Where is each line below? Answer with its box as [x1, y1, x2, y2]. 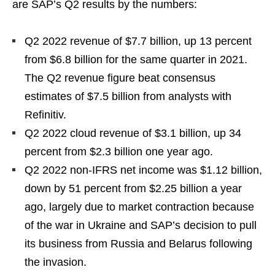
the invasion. [25, 255, 87, 268]
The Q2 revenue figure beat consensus [25, 71, 215, 84]
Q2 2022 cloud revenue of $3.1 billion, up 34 [25, 126, 241, 139]
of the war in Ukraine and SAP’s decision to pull [25, 219, 257, 231]
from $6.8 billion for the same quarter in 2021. [25, 53, 247, 66]
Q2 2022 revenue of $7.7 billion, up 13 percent [25, 34, 252, 47]
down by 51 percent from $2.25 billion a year [25, 182, 242, 195]
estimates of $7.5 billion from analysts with [25, 90, 231, 103]
